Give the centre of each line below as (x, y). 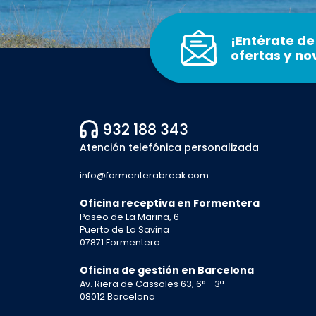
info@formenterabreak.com (144, 176)
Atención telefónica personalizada (169, 148)
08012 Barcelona (117, 297)
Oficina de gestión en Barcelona (166, 271)
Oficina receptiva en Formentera (169, 203)
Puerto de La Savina (124, 230)
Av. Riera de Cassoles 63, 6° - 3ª (152, 284)
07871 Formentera (120, 243)
